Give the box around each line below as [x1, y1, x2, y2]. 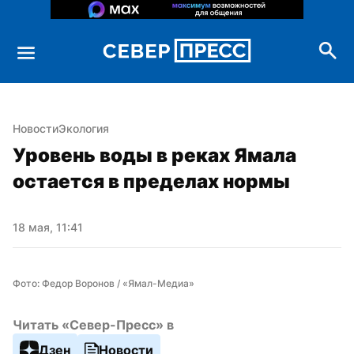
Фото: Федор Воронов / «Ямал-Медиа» [13, 277, 194, 289]
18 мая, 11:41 [13, 220, 83, 234]
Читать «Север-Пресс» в [13, 316, 174, 333]
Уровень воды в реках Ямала [13, 143, 296, 167]
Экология [58, 121, 109, 135]
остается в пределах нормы [13, 169, 290, 193]
